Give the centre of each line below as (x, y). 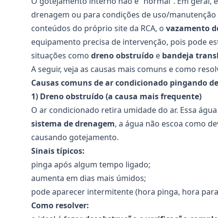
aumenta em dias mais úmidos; (89, 178)
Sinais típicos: (58, 151)
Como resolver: (60, 205)
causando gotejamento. (75, 137)
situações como (61, 55)
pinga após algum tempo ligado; (91, 164)
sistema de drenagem (73, 124)
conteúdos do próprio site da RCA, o (99, 28)
